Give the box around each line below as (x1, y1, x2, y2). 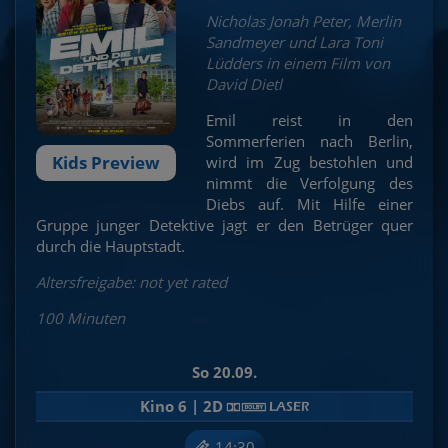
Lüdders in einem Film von (206, 53, 390, 74)
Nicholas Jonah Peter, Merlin (206, 11, 401, 32)
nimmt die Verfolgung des (206, 173, 413, 194)
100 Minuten (36, 308, 125, 329)
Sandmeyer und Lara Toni (206, 32, 383, 53)
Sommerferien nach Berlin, (206, 131, 413, 152)
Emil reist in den (206, 110, 413, 131)
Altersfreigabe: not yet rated (36, 272, 227, 293)
